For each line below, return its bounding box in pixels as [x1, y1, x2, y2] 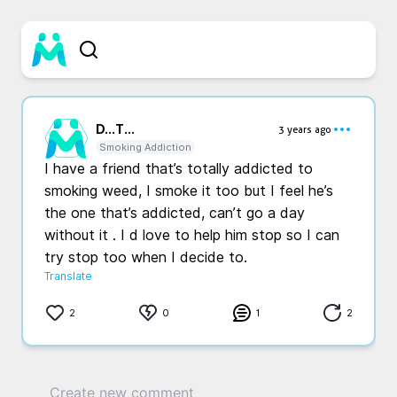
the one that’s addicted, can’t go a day [44, 205, 305, 222]
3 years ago [278, 123, 331, 136]
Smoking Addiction [99, 141, 191, 153]
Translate [44, 269, 92, 283]
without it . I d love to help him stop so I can [44, 227, 339, 244]
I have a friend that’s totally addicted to [44, 160, 313, 177]
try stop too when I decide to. [44, 249, 252, 266]
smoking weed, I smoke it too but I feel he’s [44, 183, 333, 199]
